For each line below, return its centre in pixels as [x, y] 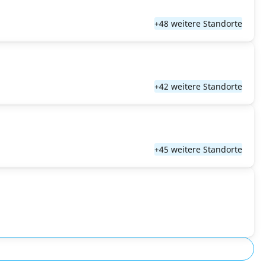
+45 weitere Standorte [198, 149]
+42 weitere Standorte [198, 86]
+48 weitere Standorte [198, 23]
